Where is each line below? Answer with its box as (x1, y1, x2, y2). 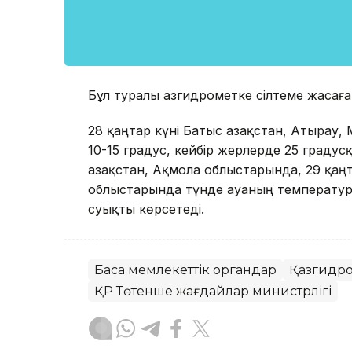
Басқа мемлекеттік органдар (94, 262, 277, 278)
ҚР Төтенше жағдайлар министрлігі (94, 284, 332, 299)
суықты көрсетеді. (88, 201, 204, 218)
